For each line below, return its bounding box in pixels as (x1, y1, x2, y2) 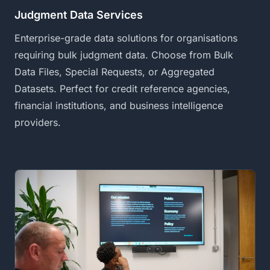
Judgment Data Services (14, 8, 143, 22)
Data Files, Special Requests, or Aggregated (14, 66, 215, 78)
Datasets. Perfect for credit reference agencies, (14, 83, 230, 95)
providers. (14, 116, 61, 129)
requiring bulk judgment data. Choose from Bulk (14, 49, 233, 61)
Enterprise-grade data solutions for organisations (14, 32, 237, 45)
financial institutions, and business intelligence (14, 99, 223, 112)
